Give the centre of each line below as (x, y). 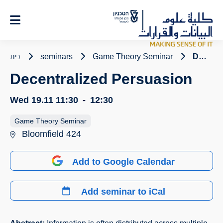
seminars (56, 56)
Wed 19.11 (32, 100)
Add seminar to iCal (123, 192)
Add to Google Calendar (123, 162)
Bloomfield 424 (52, 134)
